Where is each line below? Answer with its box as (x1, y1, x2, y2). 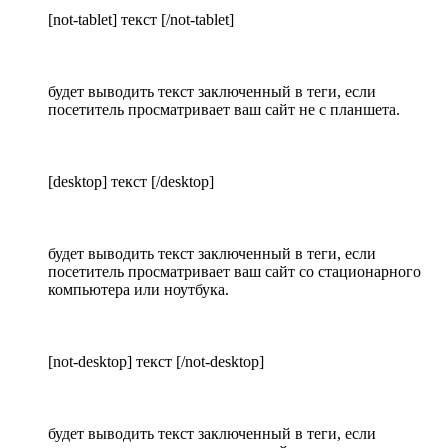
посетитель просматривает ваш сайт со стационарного (48, 263, 421, 281)
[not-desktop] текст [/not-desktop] (48, 353, 264, 371)
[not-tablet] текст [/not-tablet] (48, 11, 234, 29)
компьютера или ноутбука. (48, 281, 229, 299)
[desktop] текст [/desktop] (48, 173, 214, 191)
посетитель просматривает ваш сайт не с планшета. (48, 101, 400, 119)
